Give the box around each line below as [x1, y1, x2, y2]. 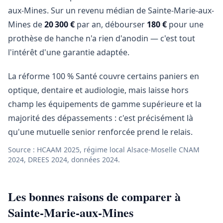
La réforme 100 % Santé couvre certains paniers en [8, 71, 199, 82]
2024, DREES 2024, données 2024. [8, 155, 120, 164]
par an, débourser [75, 19, 147, 30]
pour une [167, 19, 204, 30]
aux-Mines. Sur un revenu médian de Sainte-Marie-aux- [8, 5, 214, 16]
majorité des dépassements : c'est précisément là [8, 112, 193, 123]
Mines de [8, 19, 44, 30]
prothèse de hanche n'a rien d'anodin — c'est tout [8, 33, 195, 44]
